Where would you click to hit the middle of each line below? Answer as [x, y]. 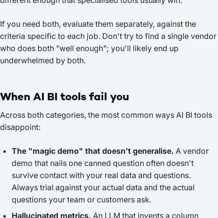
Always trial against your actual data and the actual [103, 187]
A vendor [191, 151]
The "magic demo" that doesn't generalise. [93, 151]
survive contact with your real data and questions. [101, 175]
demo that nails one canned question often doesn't [103, 163]
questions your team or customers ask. [82, 200]
